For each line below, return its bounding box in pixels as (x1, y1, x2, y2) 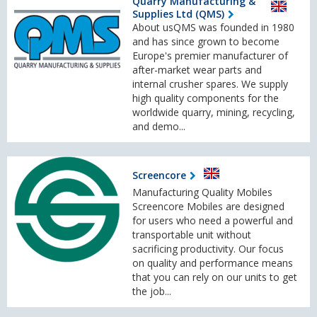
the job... (132, 284, 171, 299)
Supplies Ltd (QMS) (132, 7, 224, 21)
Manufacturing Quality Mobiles (132, 185, 272, 200)
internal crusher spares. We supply (132, 77, 288, 91)
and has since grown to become (132, 35, 279, 49)
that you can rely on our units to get (132, 270, 297, 284)
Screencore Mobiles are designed (132, 200, 284, 214)
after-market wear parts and (132, 63, 262, 77)
